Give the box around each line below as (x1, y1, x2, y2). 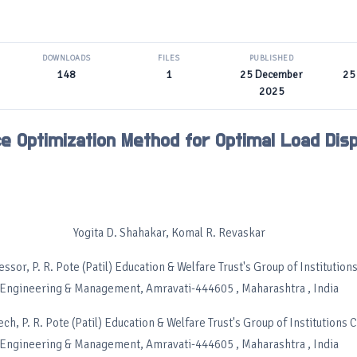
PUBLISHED (249, 53, 294, 63)
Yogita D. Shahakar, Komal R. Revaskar (73, 226, 265, 240)
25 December (240, 68, 304, 81)
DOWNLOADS (42, 53, 91, 63)
